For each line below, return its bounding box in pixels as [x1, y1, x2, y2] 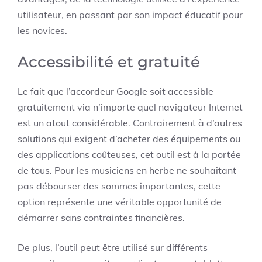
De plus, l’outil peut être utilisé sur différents [18, 242, 208, 253]
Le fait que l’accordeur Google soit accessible [18, 85, 213, 97]
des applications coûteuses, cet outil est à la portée [18, 149, 241, 160]
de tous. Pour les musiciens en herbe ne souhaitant [18, 164, 236, 176]
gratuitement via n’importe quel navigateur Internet [18, 101, 243, 113]
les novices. [18, 25, 67, 36]
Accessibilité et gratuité [18, 53, 200, 71]
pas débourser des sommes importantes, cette [18, 180, 220, 192]
